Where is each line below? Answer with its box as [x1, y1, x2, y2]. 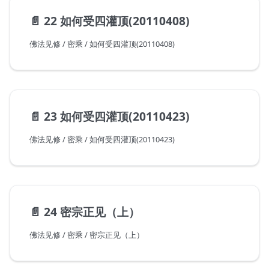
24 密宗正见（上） [44, 204, 140, 220]
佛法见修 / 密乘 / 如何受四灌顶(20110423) [29, 134, 175, 145]
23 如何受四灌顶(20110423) [44, 108, 190, 125]
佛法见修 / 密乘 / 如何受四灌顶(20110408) [29, 38, 175, 50]
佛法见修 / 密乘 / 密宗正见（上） [29, 229, 144, 241]
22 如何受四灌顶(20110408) [44, 13, 190, 29]
